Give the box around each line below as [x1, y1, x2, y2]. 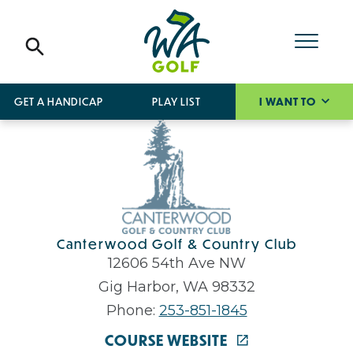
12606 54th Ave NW [107, 255, 246, 273]
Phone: [106, 302, 159, 320]
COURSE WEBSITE [104, 330, 231, 351]
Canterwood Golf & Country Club [56, 235, 297, 254]
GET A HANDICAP [14, 95, 104, 109]
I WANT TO [258, 95, 318, 109]
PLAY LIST [151, 95, 201, 109]
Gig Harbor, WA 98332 [98, 278, 255, 296]
